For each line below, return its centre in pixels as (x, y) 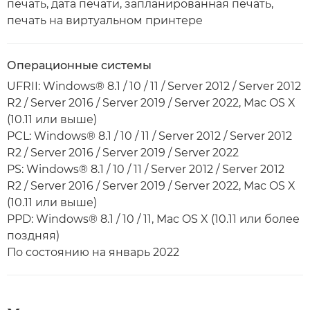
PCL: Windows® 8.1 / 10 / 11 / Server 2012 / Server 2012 (149, 136)
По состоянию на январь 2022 (93, 252)
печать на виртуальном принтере (105, 20)
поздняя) (33, 236)
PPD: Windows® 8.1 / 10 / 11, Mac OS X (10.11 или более (153, 219)
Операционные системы (79, 65)
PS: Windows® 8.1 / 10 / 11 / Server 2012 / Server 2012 (146, 169)
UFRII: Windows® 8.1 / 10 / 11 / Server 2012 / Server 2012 (154, 86)
